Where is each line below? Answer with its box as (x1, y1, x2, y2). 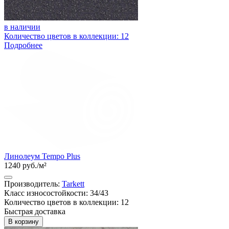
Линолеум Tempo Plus (4, 152, 80, 161)
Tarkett (62, 179, 84, 189)
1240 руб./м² (4, 161, 47, 170)
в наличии (4, 22, 40, 31)
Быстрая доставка (4, 207, 65, 216)
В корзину (8, 218, 39, 226)
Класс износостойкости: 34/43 (4, 189, 108, 198)
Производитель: (4, 179, 62, 189)
